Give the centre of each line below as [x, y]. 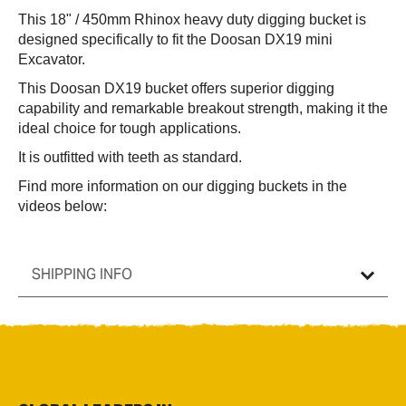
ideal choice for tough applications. [130, 129]
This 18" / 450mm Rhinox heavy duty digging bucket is [192, 20]
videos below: [63, 207]
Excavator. [52, 60]
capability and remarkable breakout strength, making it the [203, 109]
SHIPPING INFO [82, 275]
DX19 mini [299, 40]
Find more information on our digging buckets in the [183, 187]
